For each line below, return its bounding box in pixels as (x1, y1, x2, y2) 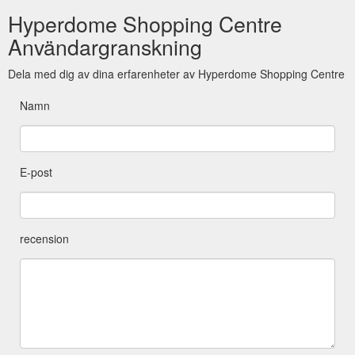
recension (20, 231, 69, 247)
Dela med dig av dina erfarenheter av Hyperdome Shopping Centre (8, 66, 345, 82)
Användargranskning (8, 31, 202, 63)
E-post (20, 164, 52, 181)
